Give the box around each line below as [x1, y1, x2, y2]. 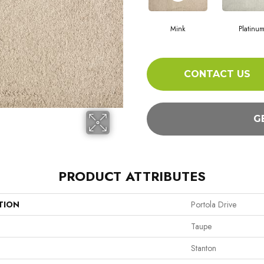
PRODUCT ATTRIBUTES [58, 166, 206, 186]
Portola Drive [191, 198, 236, 210]
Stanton [191, 242, 216, 254]
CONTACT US [183, 68, 250, 80]
